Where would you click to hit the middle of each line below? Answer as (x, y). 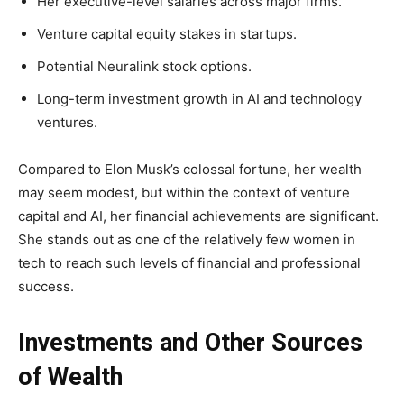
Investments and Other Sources (190, 343)
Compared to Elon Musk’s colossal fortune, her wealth (190, 170)
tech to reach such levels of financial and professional (189, 263)
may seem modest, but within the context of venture (184, 193)
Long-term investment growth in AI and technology (199, 99)
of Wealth (70, 377)
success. (46, 287)
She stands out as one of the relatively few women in (187, 240)
